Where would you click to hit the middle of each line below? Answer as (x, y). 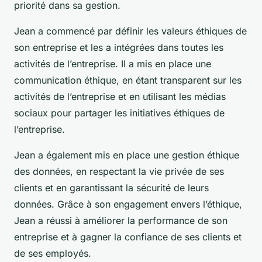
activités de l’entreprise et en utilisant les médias (120, 96)
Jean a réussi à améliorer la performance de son (121, 220)
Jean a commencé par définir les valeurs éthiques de (130, 31)
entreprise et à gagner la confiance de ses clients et (128, 237)
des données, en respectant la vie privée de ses (119, 171)
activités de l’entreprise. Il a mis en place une (113, 63)
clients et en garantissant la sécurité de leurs (111, 187)
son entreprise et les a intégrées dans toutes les (119, 47)
